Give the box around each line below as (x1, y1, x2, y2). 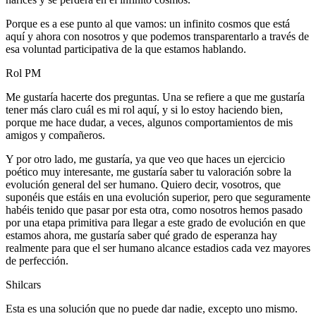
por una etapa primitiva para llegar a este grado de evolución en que (6, 216, 305, 229)
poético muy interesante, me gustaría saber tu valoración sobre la (6, 165, 291, 178)
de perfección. (6, 254, 68, 267)
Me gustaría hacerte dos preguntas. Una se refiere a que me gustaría (6, 90, 305, 103)
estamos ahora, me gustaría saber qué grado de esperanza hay (6, 229, 277, 241)
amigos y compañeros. (6, 128, 105, 141)
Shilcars (6, 278, 41, 291)
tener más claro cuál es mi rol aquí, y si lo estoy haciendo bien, (6, 103, 283, 116)
